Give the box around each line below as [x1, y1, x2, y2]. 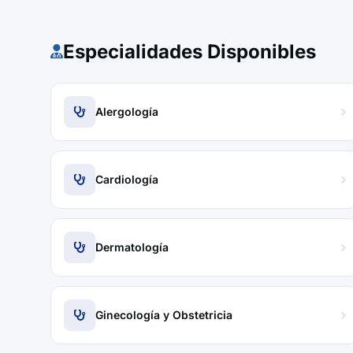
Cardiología [95, 173, 158, 186]
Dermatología [95, 240, 169, 254]
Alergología [95, 105, 158, 118]
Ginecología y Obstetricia [95, 308, 232, 321]
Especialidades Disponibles [63, 40, 316, 63]
